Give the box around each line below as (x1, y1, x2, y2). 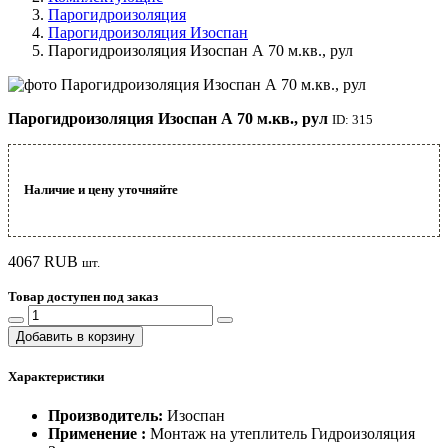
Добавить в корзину (16, 328, 135, 344)
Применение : (48, 424, 150, 442)
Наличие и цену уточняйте (24, 182, 178, 198)
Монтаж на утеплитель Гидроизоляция (150, 424, 415, 442)
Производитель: (48, 406, 163, 424)
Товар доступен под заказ (8, 288, 158, 304)
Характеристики (8, 368, 104, 384)
